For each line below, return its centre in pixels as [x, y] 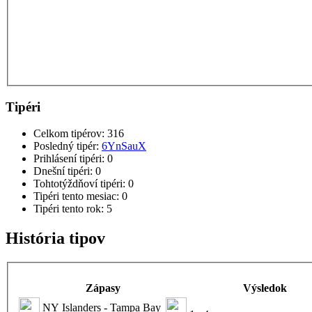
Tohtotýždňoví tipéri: [81, 184]
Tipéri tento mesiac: [78, 196]
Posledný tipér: [68, 146]
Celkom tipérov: [70, 134]
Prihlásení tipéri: [70, 159]
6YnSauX [124, 146]
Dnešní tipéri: [64, 171]
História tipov [55, 239]
